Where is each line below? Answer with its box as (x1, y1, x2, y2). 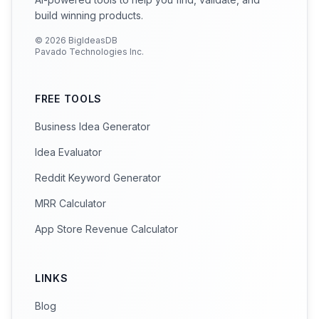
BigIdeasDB (66, 35, 117, 46)
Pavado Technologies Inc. (35, 46, 144, 57)
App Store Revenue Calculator (35, 223, 178, 235)
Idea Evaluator (35, 146, 102, 158)
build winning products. (35, 9, 143, 21)
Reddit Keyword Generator (35, 172, 161, 184)
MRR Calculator (35, 197, 106, 209)
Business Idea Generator (35, 120, 150, 132)
